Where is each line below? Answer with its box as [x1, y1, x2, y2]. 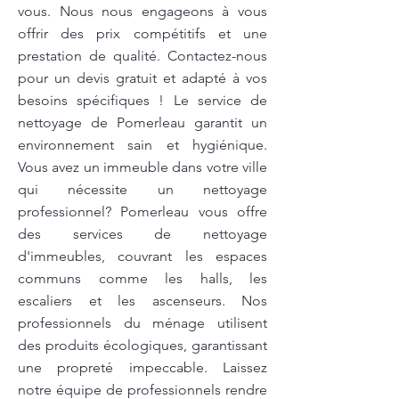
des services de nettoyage [18, 225, 267, 242]
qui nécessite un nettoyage [18, 181, 267, 198]
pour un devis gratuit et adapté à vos [18, 69, 267, 86]
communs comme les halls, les [18, 270, 267, 287]
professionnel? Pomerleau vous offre [18, 203, 267, 220]
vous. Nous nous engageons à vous [18, 3, 267, 20]
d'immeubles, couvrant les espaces [18, 248, 267, 265]
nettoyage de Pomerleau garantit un [18, 114, 267, 131]
